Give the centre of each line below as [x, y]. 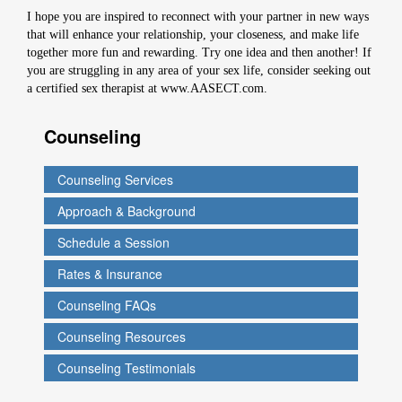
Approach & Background [127, 211]
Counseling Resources [122, 336]
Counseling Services [115, 179]
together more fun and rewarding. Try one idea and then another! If [199, 52]
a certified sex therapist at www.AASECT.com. [147, 88]
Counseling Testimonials [127, 368]
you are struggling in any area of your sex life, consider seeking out [199, 70]
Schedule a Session [114, 242]
